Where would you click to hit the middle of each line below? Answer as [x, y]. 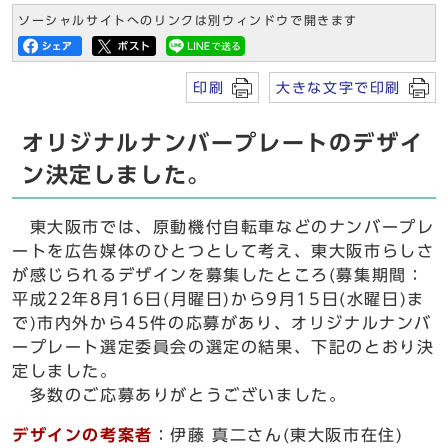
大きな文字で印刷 [338, 87]
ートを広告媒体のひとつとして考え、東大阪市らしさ [223, 251]
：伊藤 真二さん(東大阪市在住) [278, 435]
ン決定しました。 [116, 175]
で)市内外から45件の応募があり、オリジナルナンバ [222, 323]
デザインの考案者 [82, 435]
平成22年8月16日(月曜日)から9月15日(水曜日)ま [218, 299]
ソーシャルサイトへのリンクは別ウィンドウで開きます [188, 20]
